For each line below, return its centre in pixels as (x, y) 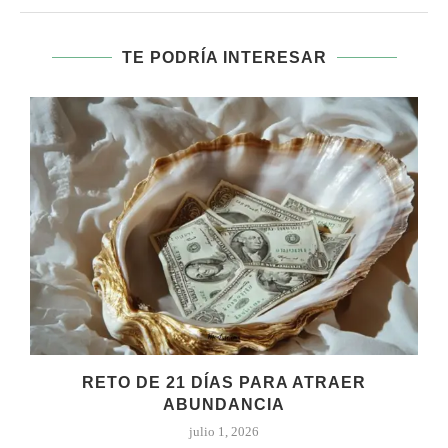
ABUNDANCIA (224, 405)
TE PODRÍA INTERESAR (224, 57)
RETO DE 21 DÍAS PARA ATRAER (224, 383)
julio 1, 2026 (224, 432)
